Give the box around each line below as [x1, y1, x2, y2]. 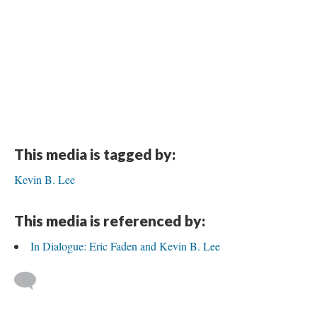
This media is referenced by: [14, 212, 205, 229]
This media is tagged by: [14, 145, 175, 163]
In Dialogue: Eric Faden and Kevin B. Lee [30, 238, 220, 253]
